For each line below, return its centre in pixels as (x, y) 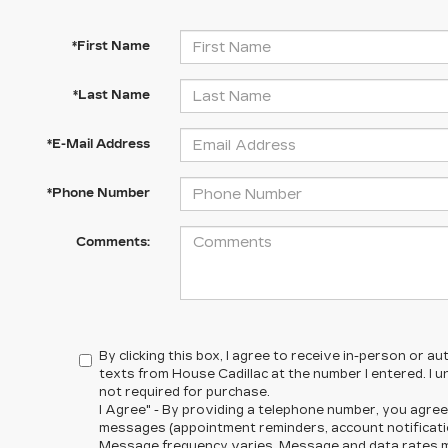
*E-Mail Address (98, 144)
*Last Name (111, 95)
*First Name (110, 46)
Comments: (112, 242)
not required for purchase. (185, 392)
